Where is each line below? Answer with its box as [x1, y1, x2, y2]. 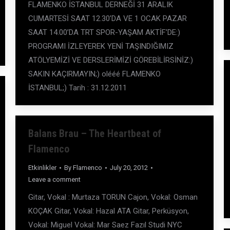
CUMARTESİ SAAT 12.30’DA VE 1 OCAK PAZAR [28, 14, 187, 23]
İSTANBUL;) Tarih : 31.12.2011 [28, 83, 127, 92]
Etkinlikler [28, 164, 56, 171]
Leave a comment [28, 176, 81, 183]
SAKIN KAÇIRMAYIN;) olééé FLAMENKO [28, 69, 161, 79]
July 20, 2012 [110, 164, 148, 171]
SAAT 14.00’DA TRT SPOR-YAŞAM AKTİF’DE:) [28, 28, 180, 37]
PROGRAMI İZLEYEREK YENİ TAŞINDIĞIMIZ [28, 42, 174, 51]
